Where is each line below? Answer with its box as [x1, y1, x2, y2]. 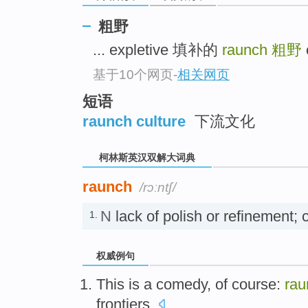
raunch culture [82, 112, 186, 130]
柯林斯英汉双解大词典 [96, 151, 198, 163]
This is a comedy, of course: [96, 276, 285, 294]
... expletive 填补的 [93, 41, 222, 59]
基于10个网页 [93, 67, 173, 82]
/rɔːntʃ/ [140, 179, 176, 195]
